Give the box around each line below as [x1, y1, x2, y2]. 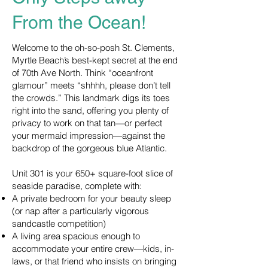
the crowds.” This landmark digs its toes [12, 92, 170, 103]
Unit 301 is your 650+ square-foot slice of [12, 167, 173, 179]
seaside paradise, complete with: [12, 180, 142, 191]
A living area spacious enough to [12, 230, 140, 242]
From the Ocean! [12, 12, 146, 33]
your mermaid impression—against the [12, 130, 165, 141]
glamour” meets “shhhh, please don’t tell [12, 80, 170, 91]
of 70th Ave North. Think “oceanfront [12, 67, 153, 78]
